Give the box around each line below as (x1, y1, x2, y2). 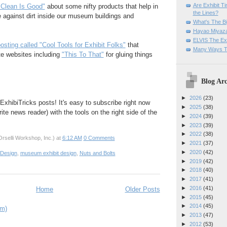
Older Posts (125, 185, 160, 193)
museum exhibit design (20, 150, 77, 157)
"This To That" (61, 51, 104, 58)
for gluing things (103, 51, 153, 58)
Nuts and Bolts (79, 150, 116, 157)
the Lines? (193, 9, 218, 16)
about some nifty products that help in (45, 3, 158, 10)
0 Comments (83, 135, 115, 141)
